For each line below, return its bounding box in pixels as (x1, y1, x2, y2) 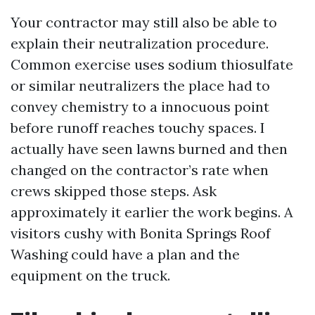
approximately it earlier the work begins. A (11, 203, 293, 221)
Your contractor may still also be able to (11, 13, 277, 31)
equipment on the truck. (11, 266, 170, 284)
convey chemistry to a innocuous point (11, 98, 269, 115)
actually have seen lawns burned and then (11, 140, 288, 157)
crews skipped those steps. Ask (11, 182, 217, 200)
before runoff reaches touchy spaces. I (11, 119, 265, 136)
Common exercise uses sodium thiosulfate (11, 56, 293, 73)
